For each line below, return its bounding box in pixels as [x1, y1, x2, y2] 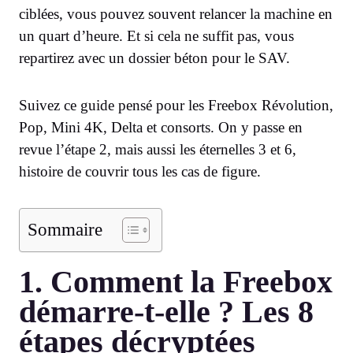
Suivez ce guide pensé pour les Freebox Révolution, [19, 96, 333, 113]
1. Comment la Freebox [19, 263, 333, 299]
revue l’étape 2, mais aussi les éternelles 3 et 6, [19, 140, 296, 158]
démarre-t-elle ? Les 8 [19, 293, 314, 329]
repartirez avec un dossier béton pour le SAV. [19, 49, 290, 66]
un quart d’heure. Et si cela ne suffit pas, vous [19, 27, 294, 44]
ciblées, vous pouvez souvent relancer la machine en [19, 5, 333, 22]
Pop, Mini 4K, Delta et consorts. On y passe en [19, 118, 303, 136]
